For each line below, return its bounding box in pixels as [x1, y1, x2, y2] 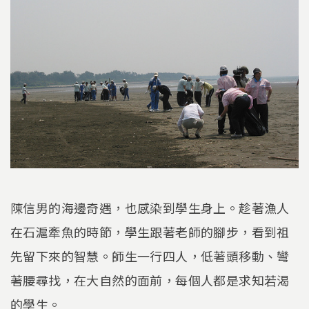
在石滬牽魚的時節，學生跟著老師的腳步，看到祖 [10, 223, 290, 241]
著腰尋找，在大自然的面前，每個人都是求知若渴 [10, 271, 290, 290]
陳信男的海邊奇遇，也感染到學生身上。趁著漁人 [10, 199, 290, 217]
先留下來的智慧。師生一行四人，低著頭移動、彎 [10, 247, 290, 266]
